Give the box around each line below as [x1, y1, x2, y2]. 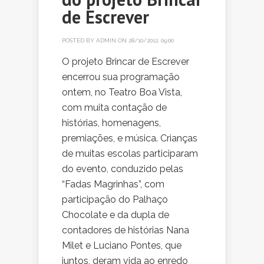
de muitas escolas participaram [62, 148, 198, 160]
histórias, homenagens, [62, 117, 161, 129]
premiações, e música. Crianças [62, 133, 197, 144]
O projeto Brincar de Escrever [62, 56, 189, 68]
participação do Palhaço [62, 194, 168, 206]
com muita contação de [62, 102, 167, 114]
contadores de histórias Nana [62, 225, 189, 236]
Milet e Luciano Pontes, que [62, 240, 181, 252]
